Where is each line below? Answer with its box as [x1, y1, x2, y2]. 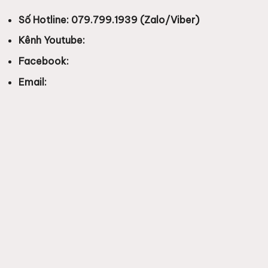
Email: [18, 75, 49, 88]
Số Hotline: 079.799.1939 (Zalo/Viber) [18, 13, 199, 26]
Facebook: [18, 55, 71, 68]
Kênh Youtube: [18, 34, 87, 47]
